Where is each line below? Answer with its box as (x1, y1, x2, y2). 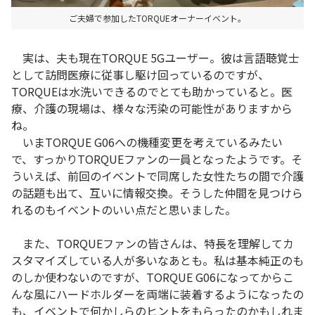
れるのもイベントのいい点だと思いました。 (11, 200, 236, 218)
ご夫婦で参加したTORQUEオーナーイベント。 (69, 12, 246, 25)
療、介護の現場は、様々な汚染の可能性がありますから (11, 99, 292, 117)
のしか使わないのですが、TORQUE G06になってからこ (11, 268, 294, 285)
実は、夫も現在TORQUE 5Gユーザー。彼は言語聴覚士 (11, 49, 300, 66)
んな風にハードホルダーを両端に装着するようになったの (11, 285, 304, 302)
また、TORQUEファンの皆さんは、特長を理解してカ (11, 234, 294, 252)
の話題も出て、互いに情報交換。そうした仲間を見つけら (11, 184, 303, 201)
